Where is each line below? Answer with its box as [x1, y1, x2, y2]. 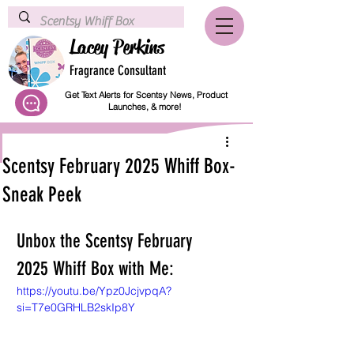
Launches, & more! [108, 101, 184, 112]
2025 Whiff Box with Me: [17, 258, 174, 280]
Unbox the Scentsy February [17, 230, 197, 252]
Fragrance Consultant [70, 62, 166, 78]
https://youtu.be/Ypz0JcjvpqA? [17, 284, 171, 298]
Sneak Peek [2, 183, 81, 207]
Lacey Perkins [70, 35, 164, 60]
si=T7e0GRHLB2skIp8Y [17, 300, 135, 314]
